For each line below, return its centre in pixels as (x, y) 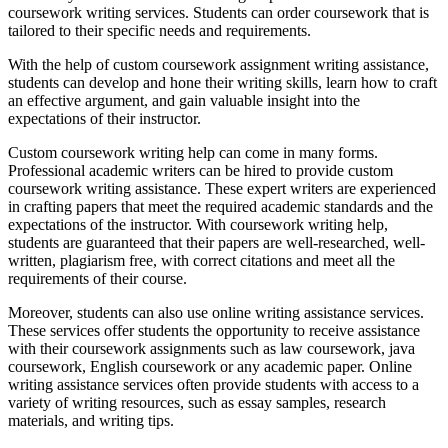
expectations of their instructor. (104, 119)
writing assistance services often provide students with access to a (213, 385)
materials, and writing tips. (91, 421)
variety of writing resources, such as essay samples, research (197, 403)
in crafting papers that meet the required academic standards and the (220, 207)
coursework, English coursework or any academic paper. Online (210, 367)
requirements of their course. (97, 279)
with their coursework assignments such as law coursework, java (211, 349)
